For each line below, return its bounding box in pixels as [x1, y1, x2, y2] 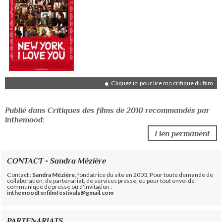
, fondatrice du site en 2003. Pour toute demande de [75, 170, 214, 178]
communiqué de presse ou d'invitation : [7, 182, 112, 190]
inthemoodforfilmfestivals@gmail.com [7, 188, 114, 196]
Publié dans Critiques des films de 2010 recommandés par [5, 105, 210, 115]
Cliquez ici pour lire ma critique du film [111, 79, 213, 87]
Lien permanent [154, 129, 210, 139]
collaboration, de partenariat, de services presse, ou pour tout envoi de [7, 176, 195, 184]
